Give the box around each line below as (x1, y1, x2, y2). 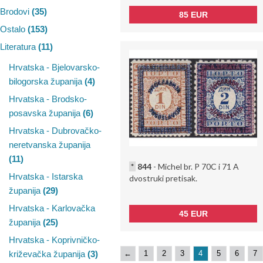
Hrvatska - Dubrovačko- (9, 126, 102, 136)
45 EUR (178, 208, 208, 218)
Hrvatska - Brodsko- (9, 94, 87, 104)
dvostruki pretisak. (129, 173, 197, 183)
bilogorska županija (9, 76, 85, 87)
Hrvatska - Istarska (9, 171, 83, 182)
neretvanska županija (9, 140, 90, 150)
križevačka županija (9, 249, 87, 259)
